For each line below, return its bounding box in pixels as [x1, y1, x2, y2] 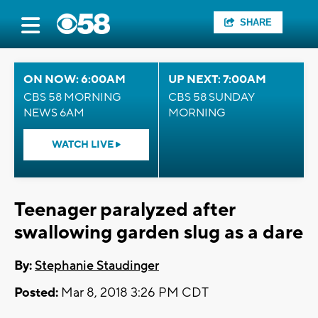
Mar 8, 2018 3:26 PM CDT [58, 285, 209, 302]
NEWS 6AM [23, 106, 84, 120]
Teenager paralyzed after [14, 197, 235, 222]
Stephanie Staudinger [35, 258, 159, 275]
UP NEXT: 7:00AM [168, 72, 266, 87]
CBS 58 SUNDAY [168, 90, 255, 104]
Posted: [14, 285, 58, 302]
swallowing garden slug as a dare [14, 220, 303, 245]
